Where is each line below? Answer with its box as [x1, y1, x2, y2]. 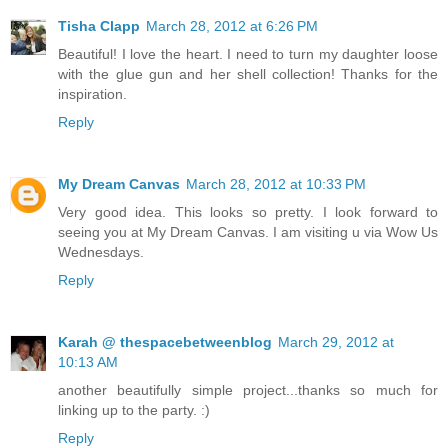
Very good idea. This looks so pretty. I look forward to [58, 204, 438, 221]
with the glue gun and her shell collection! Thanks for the [58, 66, 438, 83]
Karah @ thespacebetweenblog [58, 334, 272, 351]
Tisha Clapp [58, 18, 140, 35]
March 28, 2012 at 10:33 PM [186, 176, 366, 193]
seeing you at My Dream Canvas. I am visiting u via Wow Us [58, 224, 438, 241]
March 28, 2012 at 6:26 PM [146, 18, 318, 35]
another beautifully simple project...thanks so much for [58, 382, 438, 399]
